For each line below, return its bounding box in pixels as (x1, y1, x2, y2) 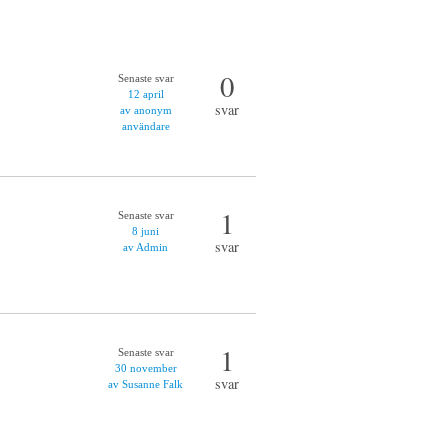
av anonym (119, 104, 172, 116)
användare (121, 120, 170, 132)
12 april (127, 88, 164, 100)
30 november (114, 362, 177, 374)
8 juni (132, 225, 159, 237)
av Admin (123, 241, 168, 253)
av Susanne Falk (108, 378, 183, 390)
